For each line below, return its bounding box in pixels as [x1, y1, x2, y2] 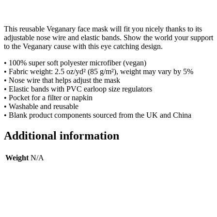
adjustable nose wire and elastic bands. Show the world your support [4, 33, 213, 42]
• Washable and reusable [4, 102, 78, 110]
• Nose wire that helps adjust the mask [4, 76, 120, 84]
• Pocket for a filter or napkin [4, 93, 93, 102]
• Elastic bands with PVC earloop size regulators [4, 84, 152, 93]
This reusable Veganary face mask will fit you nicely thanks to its [4, 24, 202, 33]
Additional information [4, 129, 119, 142]
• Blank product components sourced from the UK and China [4, 110, 191, 119]
